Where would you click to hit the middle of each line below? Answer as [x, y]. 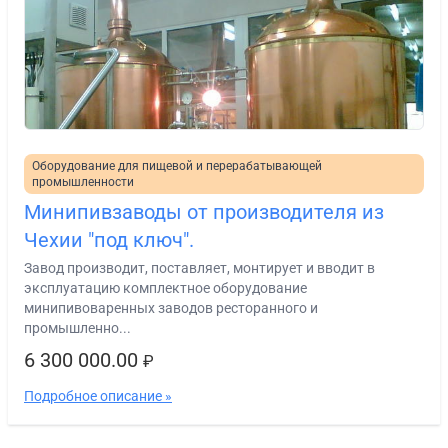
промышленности [83, 182]
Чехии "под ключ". [109, 240]
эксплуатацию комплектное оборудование [165, 288]
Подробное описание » [98, 396]
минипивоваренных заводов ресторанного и [171, 308]
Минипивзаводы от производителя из [204, 212]
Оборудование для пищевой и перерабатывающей [177, 166]
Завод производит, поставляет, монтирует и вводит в [199, 268]
